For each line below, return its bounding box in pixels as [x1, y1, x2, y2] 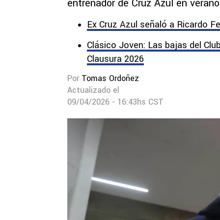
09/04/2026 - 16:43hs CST [67, 96, 164, 108]
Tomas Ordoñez [82, 73, 139, 84]
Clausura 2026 [87, 53, 144, 65]
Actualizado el [67, 84, 119, 96]
